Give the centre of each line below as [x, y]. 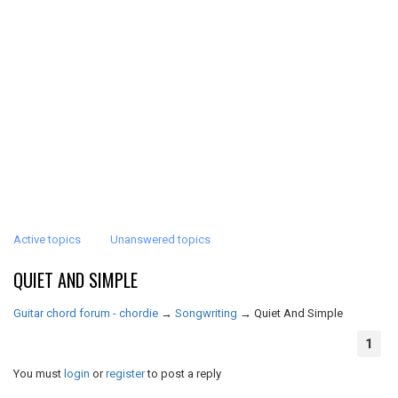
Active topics [47, 239]
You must [39, 374]
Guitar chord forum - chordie [86, 313]
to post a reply [183, 374]
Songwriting [206, 313]
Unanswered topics [160, 239]
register [125, 374]
